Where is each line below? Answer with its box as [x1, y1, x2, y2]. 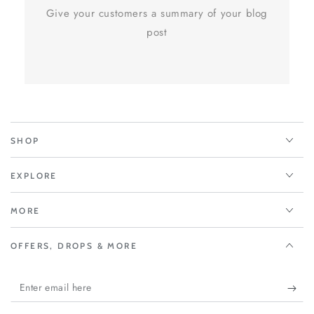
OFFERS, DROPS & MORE [11, 240, 137, 252]
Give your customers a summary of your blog [46, 6, 268, 22]
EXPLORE [11, 170, 57, 182]
